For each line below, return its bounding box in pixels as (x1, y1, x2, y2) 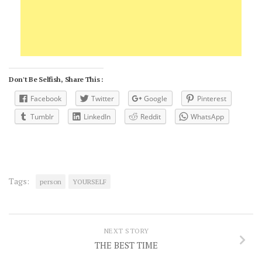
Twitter (91, 93, 114, 104)
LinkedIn (84, 111, 111, 122)
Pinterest (197, 93, 226, 104)
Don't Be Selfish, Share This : (9, 74, 104, 84)
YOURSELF (73, 177, 106, 187)
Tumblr (30, 111, 54, 122)
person (40, 177, 61, 187)
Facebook (30, 93, 61, 104)
